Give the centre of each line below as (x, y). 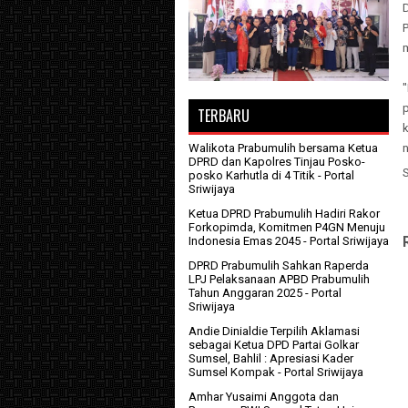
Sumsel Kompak (232, 372)
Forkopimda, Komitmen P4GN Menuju (287, 228)
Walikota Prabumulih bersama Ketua (283, 148)
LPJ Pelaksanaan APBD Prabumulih (279, 280)
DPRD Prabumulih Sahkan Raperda (279, 266)
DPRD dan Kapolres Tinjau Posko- (277, 162)
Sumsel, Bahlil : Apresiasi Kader (271, 359)
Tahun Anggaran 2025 (245, 293)
